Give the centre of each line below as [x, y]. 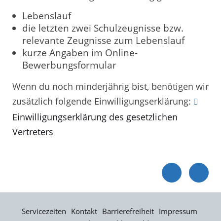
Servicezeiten [44, 211]
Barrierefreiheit [128, 211]
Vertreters [33, 131]
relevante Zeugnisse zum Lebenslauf [103, 41]
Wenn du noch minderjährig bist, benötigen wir [110, 86]
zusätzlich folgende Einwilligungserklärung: [103, 101]
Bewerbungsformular [69, 65]
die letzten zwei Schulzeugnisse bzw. [103, 28]
